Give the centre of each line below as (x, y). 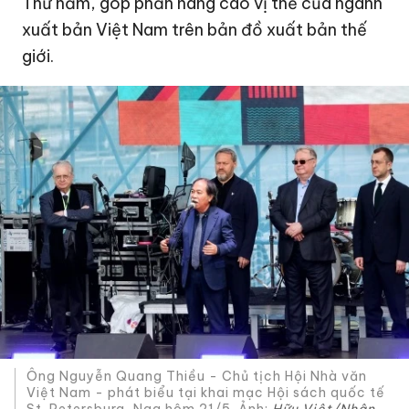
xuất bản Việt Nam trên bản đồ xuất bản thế (195, 29)
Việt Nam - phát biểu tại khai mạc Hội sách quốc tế (206, 393)
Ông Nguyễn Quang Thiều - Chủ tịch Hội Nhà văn (197, 377)
